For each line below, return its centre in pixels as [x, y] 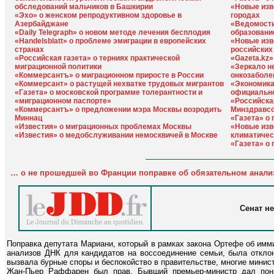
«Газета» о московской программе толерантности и [109, 92]
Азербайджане [42, 24]
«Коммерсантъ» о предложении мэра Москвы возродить [118, 109]
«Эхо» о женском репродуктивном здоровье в [98, 15]
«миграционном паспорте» [63, 101]
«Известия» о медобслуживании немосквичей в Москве [116, 135]
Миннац [28, 118]
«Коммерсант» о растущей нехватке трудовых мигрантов [119, 84]
